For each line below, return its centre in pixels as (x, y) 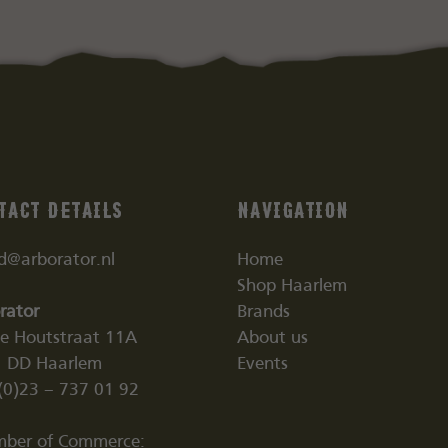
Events (262, 364)
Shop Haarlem (291, 286)
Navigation (292, 209)
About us (272, 338)
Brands (263, 312)
